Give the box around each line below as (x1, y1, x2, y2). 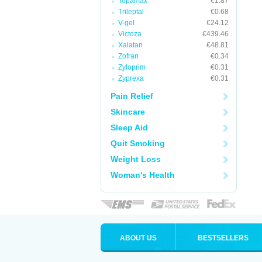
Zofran (118, 52, 139, 60)
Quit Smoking (111, 139, 165, 148)
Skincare (111, 107, 145, 116)
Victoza (118, 30, 142, 38)
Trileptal (118, 8, 144, 16)
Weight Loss (111, 154, 161, 164)
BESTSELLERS (198, 234, 249, 242)
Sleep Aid (111, 123, 148, 132)
